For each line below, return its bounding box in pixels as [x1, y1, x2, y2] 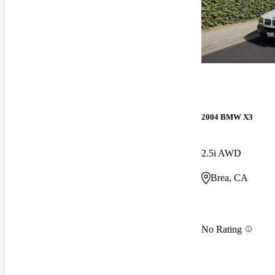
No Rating [201, 223, 242, 234]
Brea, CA [211, 172, 248, 184]
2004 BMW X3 [201, 112, 253, 122]
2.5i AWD [201, 148, 241, 159]
